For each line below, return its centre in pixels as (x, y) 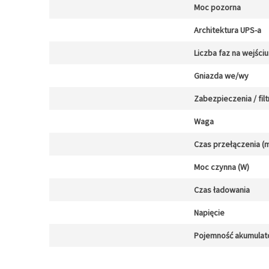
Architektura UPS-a (228, 30)
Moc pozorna (217, 7)
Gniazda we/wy (221, 76)
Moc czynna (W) (222, 167)
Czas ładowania (222, 190)
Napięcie (209, 213)
